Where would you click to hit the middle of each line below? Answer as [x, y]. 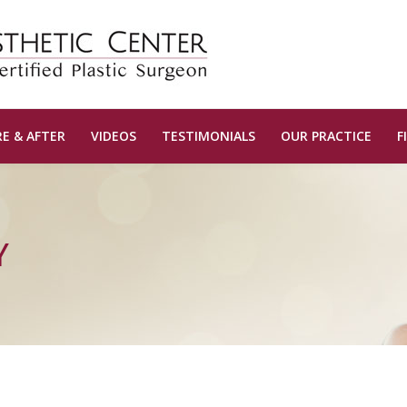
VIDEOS [114, 136]
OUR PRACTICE [326, 136]
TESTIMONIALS [208, 136]
